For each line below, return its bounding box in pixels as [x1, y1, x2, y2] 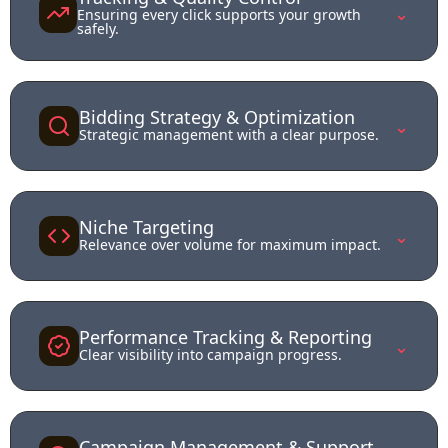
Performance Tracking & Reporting [79, 324, 372, 349]
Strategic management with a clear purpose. [79, 124, 379, 144]
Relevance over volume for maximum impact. [79, 234, 381, 254]
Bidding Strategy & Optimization [79, 104, 355, 129]
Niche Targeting [79, 214, 214, 239]
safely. [77, 18, 120, 38]
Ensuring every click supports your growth [77, 4, 362, 24]
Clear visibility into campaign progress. [79, 344, 342, 364]
